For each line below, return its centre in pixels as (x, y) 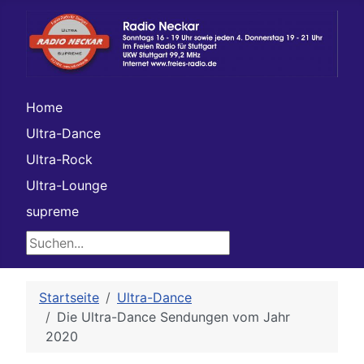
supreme (52, 212)
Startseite (69, 298)
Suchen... (53, 241)
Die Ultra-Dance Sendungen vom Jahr (173, 317)
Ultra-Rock (59, 160)
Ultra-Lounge (67, 186)
